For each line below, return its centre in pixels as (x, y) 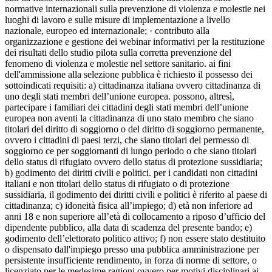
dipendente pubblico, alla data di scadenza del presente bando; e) (128, 228)
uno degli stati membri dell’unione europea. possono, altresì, (120, 97)
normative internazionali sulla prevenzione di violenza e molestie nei (135, 9)
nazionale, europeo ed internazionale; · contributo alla (107, 31)
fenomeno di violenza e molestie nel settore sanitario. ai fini (118, 64)
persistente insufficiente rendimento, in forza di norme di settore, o (131, 260)
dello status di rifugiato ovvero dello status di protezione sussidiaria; (134, 162)
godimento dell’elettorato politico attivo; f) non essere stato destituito (135, 239)
